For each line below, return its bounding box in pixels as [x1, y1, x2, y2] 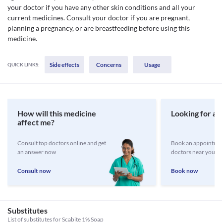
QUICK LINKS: [7, 61, 40, 67]
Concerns [96, 61, 121, 68]
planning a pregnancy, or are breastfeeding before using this [7, 24, 190, 32]
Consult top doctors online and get [17, 139, 106, 147]
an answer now [17, 148, 56, 156]
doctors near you [171, 148, 215, 156]
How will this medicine [17, 109, 96, 118]
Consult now [17, 167, 51, 174]
